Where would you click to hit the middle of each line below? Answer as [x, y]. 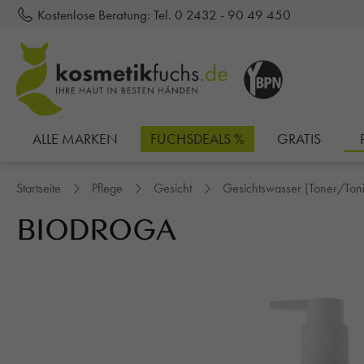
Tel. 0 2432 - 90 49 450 [222, 15]
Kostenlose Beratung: [94, 15]
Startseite [39, 188]
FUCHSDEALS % [197, 139]
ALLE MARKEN [75, 139]
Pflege [107, 188]
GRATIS [299, 139]
